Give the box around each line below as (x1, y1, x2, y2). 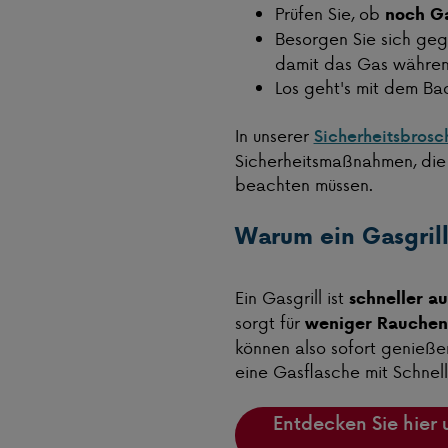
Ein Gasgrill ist (234, 285, 349, 310)
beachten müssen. (234, 172, 373, 197)
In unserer (234, 123, 314, 148)
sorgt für (234, 310, 305, 335)
